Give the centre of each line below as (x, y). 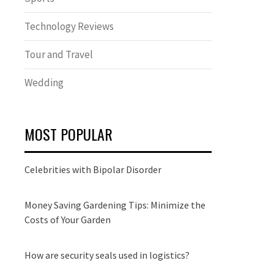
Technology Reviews (69, 26)
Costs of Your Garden (68, 220)
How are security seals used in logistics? (107, 255)
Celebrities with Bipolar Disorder (93, 169)
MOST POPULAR (68, 134)
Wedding (44, 83)
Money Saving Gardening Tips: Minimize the (115, 205)
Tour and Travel (59, 54)
